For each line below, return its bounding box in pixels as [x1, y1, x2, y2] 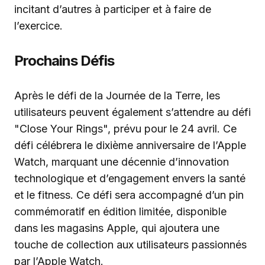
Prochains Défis [14, 52, 114, 69]
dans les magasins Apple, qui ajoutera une [14, 222, 219, 234]
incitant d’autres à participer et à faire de [14, 3, 211, 15]
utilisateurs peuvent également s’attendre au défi [14, 106, 251, 118]
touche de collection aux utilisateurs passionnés [14, 238, 247, 251]
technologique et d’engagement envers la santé [14, 172, 245, 185]
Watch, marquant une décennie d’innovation [14, 156, 229, 168]
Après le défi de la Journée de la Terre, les [14, 89, 220, 102]
